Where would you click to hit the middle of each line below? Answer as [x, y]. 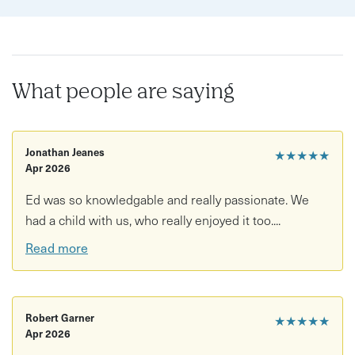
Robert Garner [60, 318]
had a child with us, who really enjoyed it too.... [153, 219]
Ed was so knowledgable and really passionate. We [167, 198]
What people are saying [123, 92]
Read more [57, 248]
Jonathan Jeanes [65, 151]
